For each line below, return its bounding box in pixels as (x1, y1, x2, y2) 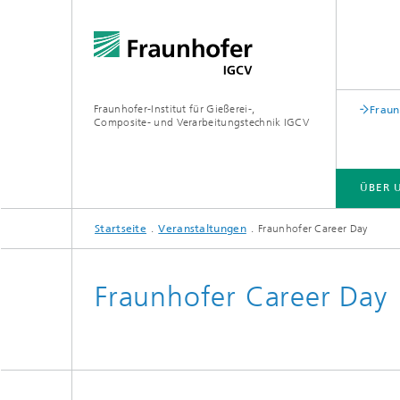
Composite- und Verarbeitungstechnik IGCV (94, 116, 310, 129)
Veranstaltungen (158, 222, 246, 235)
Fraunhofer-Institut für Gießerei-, (94, 103, 255, 115)
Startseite (95, 222, 146, 235)
